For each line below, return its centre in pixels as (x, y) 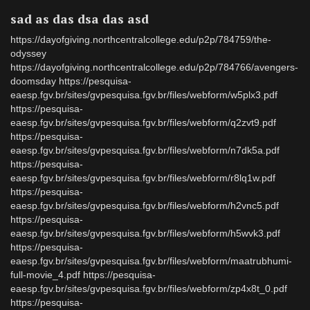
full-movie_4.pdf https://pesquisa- (83, 275)
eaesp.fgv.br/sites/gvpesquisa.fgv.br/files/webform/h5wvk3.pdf (145, 233)
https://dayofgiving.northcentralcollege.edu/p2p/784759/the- (141, 39)
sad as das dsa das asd (80, 19)
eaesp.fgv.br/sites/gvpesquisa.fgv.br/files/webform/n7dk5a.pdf (145, 150)
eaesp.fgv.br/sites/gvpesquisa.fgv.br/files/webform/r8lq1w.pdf (143, 178)
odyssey (28, 53)
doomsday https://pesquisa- (71, 81)
